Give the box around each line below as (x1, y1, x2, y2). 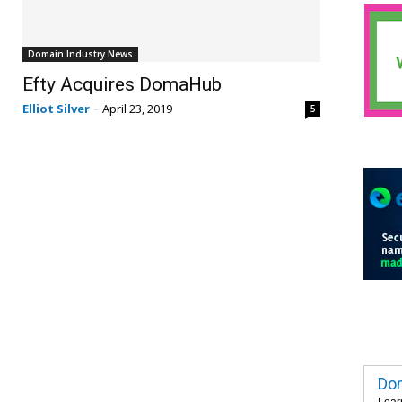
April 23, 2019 (101, 100, 172, 117)
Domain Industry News (27, 47, 133, 60)
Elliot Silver (22, 100, 90, 117)
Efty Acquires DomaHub (22, 73, 222, 95)
